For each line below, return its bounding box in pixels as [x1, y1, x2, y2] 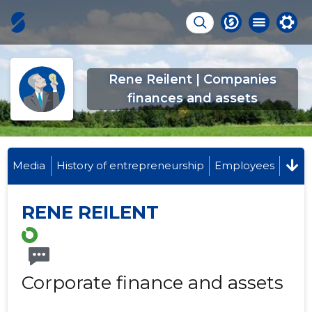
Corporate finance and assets [22, 272, 284, 295]
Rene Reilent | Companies [109, 72, 276, 87]
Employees [214, 159, 275, 172]
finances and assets [127, 91, 258, 106]
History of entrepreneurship [56, 159, 204, 172]
